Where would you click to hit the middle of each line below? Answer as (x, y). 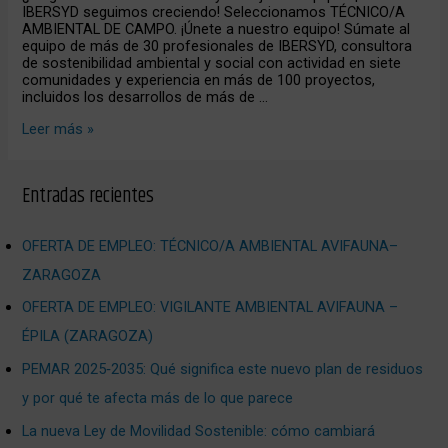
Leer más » (58, 129)
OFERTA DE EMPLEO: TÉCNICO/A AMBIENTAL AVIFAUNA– (210, 245)
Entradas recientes (88, 196)
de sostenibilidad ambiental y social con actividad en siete (212, 63)
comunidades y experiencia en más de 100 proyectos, (199, 80)
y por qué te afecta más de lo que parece (158, 398)
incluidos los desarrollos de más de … (145, 97)
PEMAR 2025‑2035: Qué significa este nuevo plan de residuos (223, 369)
